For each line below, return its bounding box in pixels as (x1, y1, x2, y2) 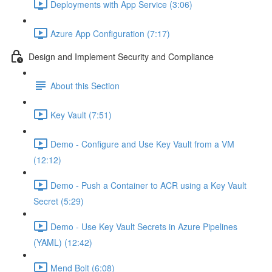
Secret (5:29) (33, 195, 84, 207)
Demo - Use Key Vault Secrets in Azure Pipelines (50, 220, 237, 233)
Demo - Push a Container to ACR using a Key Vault (50, 178, 246, 191)
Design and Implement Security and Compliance (29, 50, 214, 63)
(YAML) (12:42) (33, 236, 92, 248)
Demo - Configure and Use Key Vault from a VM (50, 137, 234, 150)
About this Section (50, 79, 120, 92)
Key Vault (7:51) (50, 108, 112, 121)
